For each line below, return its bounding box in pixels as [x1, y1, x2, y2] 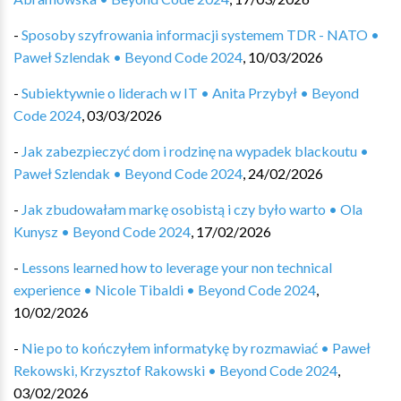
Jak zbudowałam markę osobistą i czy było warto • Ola [21, 200, 363, 218]
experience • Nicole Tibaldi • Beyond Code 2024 [13, 281, 316, 298]
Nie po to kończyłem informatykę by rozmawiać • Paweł [21, 339, 371, 356]
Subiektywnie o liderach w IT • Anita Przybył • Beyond [21, 84, 359, 101]
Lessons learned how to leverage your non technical [21, 259, 332, 276]
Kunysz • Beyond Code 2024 [13, 223, 191, 240]
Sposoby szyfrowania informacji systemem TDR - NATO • [21, 26, 380, 43]
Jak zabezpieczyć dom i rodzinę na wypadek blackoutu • [21, 142, 369, 159]
